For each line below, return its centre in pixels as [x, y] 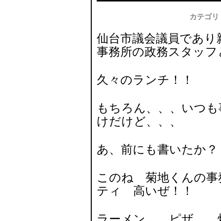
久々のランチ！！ [145, 80]
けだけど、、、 [139, 121]
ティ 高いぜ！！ [145, 191]
